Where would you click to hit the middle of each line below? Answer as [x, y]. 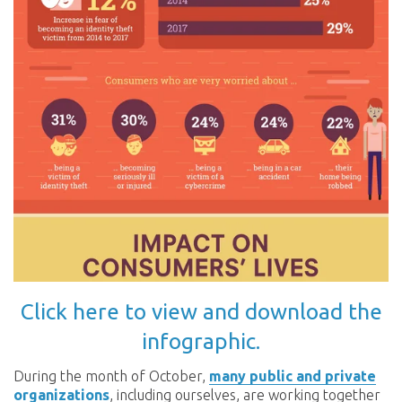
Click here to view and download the [201, 311]
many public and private [293, 376]
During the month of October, [111, 376]
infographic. [201, 341]
